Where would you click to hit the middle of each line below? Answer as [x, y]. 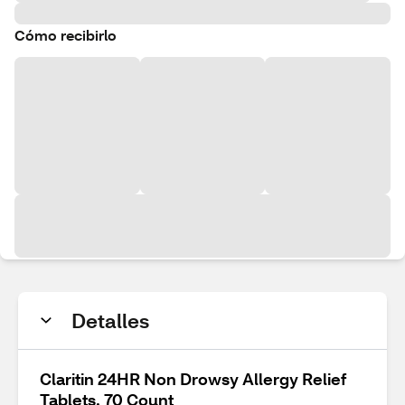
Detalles [110, 320]
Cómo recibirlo [66, 35]
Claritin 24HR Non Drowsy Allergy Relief [193, 379]
